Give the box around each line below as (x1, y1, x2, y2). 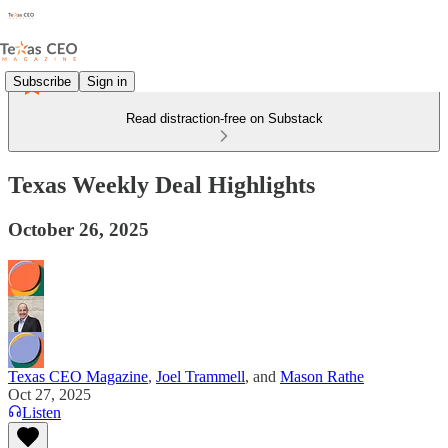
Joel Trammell (156, 367, 245, 385)
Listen (22, 403, 61, 421)
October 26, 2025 (8, 218, 149, 240)
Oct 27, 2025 (8, 385, 91, 403)
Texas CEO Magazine (8, 367, 148, 385)
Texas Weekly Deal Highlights (8, 171, 315, 198)
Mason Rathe (280, 367, 364, 385)
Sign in (87, 73, 127, 89)
